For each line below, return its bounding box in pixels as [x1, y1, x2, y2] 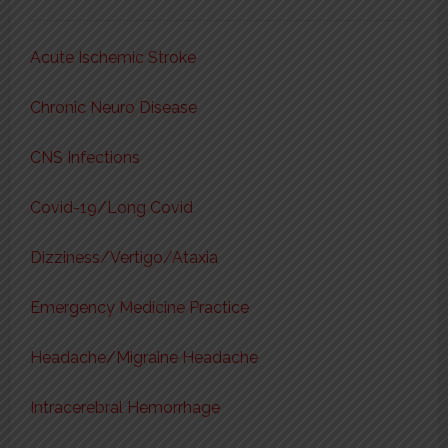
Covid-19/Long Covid [29, 198, 193, 217]
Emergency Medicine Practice [29, 298, 249, 317]
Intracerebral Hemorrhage [29, 398, 220, 417]
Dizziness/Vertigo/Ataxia [29, 248, 218, 267]
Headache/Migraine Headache [29, 348, 258, 367]
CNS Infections [29, 148, 140, 167]
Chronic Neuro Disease [29, 98, 197, 117]
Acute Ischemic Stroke [29, 48, 196, 67]
